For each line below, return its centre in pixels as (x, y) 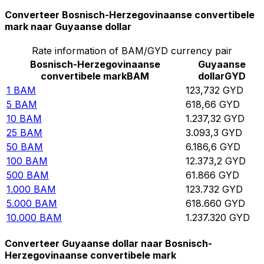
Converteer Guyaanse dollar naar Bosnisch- (108, 244)
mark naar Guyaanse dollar (68, 26)
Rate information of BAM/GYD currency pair (132, 50)
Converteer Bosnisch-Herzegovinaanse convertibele (130, 14)
